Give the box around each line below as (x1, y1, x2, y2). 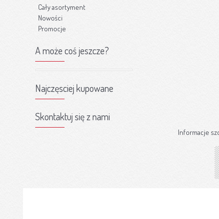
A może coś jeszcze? (35, 44, 109, 57)
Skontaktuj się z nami (35, 110, 110, 123)
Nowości (38, 13, 63, 22)
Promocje (38, 24, 66, 33)
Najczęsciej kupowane (35, 82, 113, 94)
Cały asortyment (38, 2, 86, 12)
